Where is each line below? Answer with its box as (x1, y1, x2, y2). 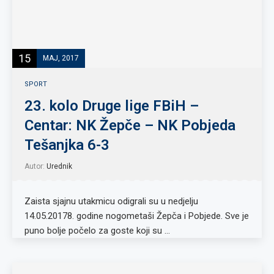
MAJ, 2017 (43, 53, 79, 62)
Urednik (46, 162, 72, 171)
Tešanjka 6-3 (24, 136, 109, 154)
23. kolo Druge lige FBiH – (24, 97, 199, 114)
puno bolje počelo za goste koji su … (24, 225, 170, 236)
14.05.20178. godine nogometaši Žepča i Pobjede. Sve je (24, 210, 249, 221)
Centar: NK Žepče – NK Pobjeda (24, 117, 235, 134)
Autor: (24, 162, 46, 171)
